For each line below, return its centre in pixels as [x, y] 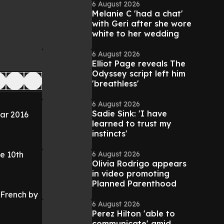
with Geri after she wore [142, 23]
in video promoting [131, 173]
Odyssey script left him [139, 73]
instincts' [110, 133]
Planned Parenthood [134, 183]
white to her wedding [135, 33]
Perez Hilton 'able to [133, 213]
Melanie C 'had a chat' [137, 13]
